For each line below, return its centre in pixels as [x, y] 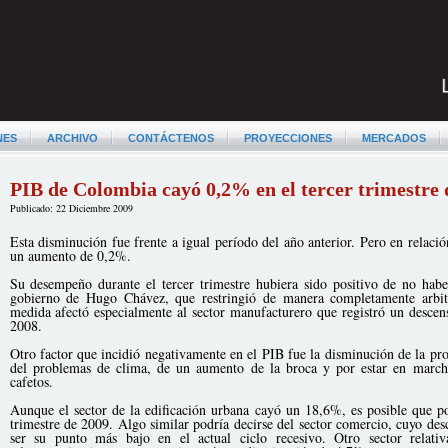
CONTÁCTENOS [170, 138]
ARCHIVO [72, 138]
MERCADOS [393, 138]
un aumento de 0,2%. [70, 255]
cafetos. [31, 381]
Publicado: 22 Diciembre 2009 [71, 208]
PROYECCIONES [287, 138]
